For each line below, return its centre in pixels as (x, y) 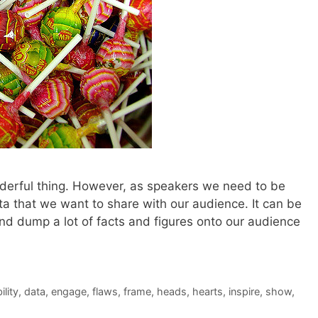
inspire (244, 291)
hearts (207, 291)
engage (68, 291)
